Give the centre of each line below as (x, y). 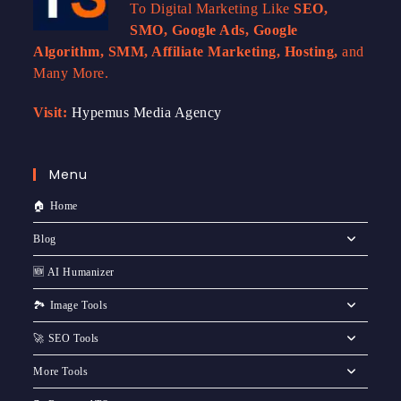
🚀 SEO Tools (67, 338)
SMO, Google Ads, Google (214, 30)
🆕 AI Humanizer (74, 272)
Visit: (51, 112)
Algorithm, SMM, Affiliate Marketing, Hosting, (186, 51)
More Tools (61, 371)
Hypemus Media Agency (146, 112)
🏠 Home (56, 205)
